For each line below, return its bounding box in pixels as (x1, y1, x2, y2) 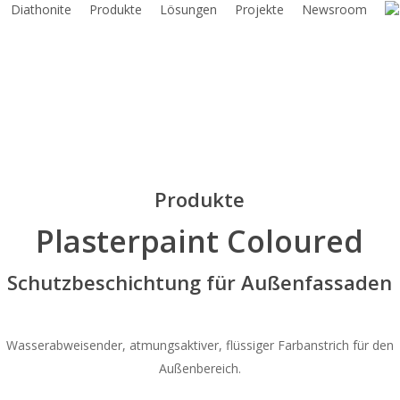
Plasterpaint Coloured (36, 221, 364, 262)
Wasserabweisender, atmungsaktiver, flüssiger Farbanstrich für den (5, 337, 394, 354)
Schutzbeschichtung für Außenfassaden (7, 269, 393, 296)
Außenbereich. (158, 360, 241, 377)
